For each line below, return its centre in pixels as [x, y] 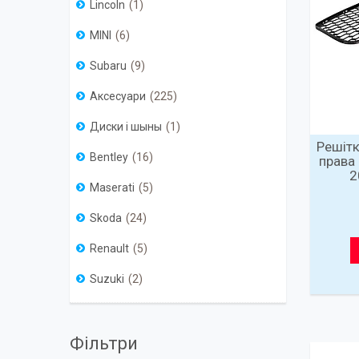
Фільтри [104, 344]
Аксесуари [118, 97]
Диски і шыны [126, 127]
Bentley [109, 157]
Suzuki [107, 279]
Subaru [108, 66]
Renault [109, 249]
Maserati [112, 188]
